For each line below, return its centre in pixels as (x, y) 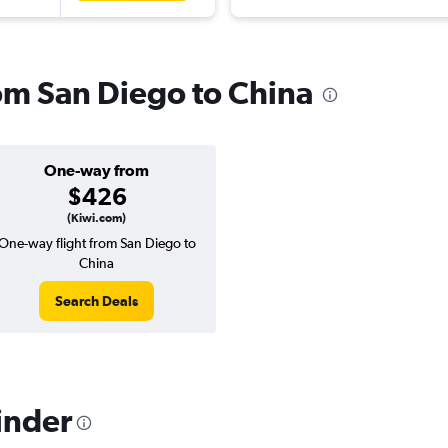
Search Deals (96, 301)
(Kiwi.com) (96, 218)
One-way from (96, 170)
